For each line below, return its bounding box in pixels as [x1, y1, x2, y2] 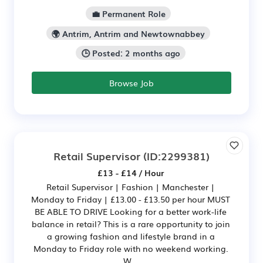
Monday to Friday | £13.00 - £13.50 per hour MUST [31, 193, 230, 205]
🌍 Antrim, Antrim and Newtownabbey [52, 27, 205, 39]
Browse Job [109, 77, 154, 89]
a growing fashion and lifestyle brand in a [46, 230, 215, 242]
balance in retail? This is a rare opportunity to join [31, 218, 230, 230]
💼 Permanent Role [91, 7, 166, 19]
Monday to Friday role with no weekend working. [33, 242, 228, 255]
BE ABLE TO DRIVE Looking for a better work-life [35, 205, 227, 218]
